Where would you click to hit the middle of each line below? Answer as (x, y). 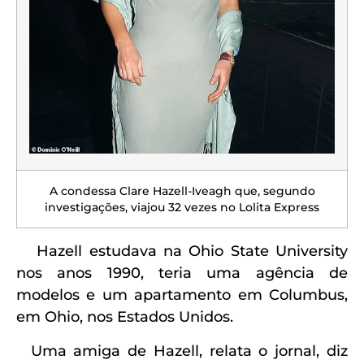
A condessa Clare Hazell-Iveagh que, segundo (182, 191)
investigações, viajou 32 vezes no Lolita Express (182, 208)
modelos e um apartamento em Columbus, (182, 295)
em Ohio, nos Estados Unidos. (125, 317)
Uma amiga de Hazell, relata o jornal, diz (182, 351)
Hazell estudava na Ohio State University (182, 251)
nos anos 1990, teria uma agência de (182, 273)
